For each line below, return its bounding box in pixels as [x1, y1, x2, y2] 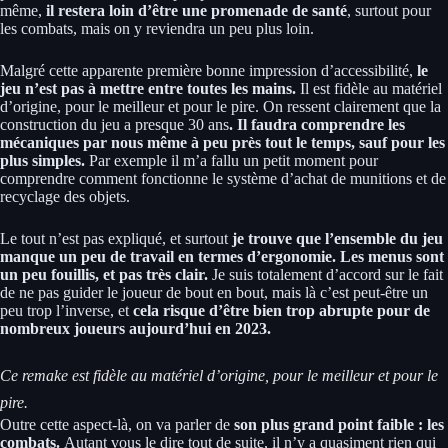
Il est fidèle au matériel [300, 79, 442, 97]
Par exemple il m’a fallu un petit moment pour [89, 151, 378, 169]
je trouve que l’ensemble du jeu [228, 229, 443, 247]
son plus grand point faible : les [230, 415, 444, 433]
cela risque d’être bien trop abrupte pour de [133, 301, 430, 319]
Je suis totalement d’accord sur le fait [212, 265, 443, 283]
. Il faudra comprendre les [229, 115, 405, 133]
